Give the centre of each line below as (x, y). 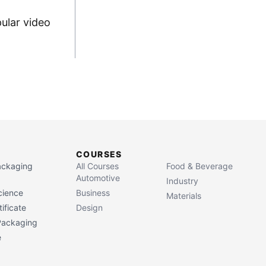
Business (93, 193)
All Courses (97, 166)
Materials (184, 196)
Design (89, 208)
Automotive (98, 178)
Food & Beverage (199, 166)
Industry (182, 181)
